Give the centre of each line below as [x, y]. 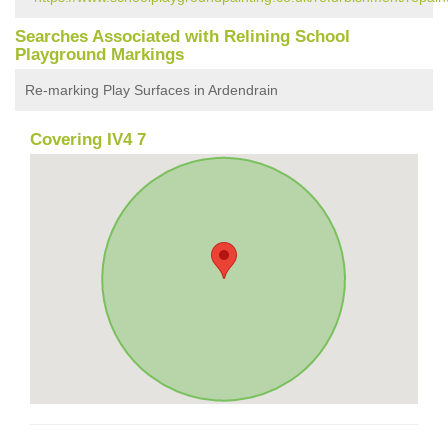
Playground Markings [99, 54]
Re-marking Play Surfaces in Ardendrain [151, 89]
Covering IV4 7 [88, 139]
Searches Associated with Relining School [182, 36]
